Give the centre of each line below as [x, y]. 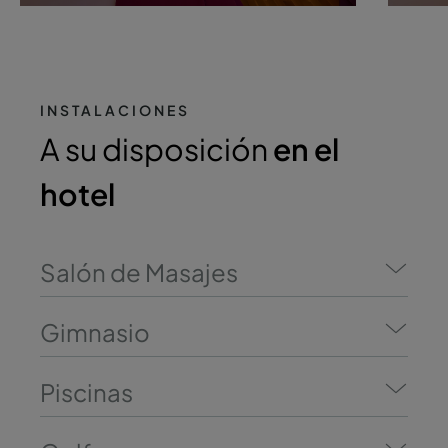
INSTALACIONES [115, 110]
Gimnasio [95, 332]
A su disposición [156, 149]
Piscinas [86, 392]
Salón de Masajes [139, 272]
